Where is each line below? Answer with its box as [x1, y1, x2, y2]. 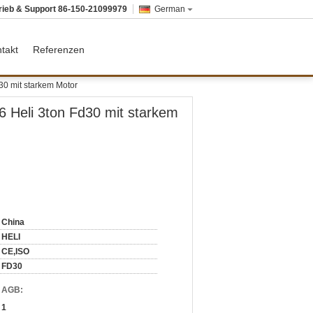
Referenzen [33, 44, 85, 55]
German [154, 4, 185, 14]
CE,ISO [1, 247, 29, 256]
